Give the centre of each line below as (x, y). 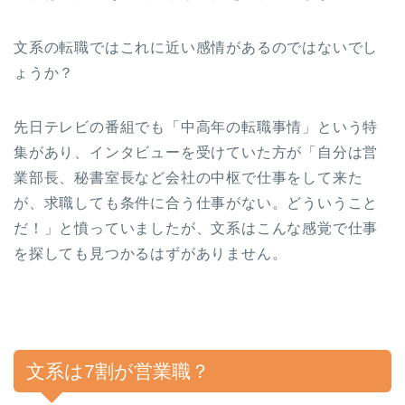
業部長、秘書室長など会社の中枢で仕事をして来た (188, 178)
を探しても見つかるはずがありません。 (151, 254)
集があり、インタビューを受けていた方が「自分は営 (196, 153)
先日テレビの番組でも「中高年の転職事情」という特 (196, 127)
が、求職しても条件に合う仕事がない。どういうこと (196, 203)
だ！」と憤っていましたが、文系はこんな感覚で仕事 (196, 229)
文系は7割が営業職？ (118, 372)
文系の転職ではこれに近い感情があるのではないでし (196, 48)
